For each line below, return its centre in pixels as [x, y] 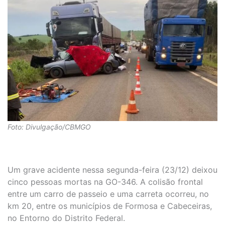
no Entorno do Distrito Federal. [66, 218]
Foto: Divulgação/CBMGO [49, 127]
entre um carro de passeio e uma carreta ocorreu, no [108, 194]
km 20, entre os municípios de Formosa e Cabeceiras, [110, 206]
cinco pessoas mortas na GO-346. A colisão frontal [105, 182]
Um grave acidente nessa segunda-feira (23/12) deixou [113, 170]
